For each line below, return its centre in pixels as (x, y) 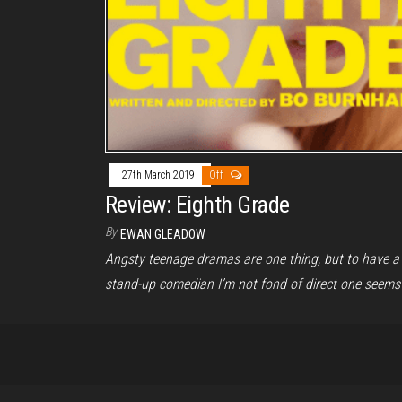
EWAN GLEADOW (163, 235)
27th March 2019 (160, 175)
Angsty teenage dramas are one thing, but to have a (252, 259)
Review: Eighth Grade (197, 205)
